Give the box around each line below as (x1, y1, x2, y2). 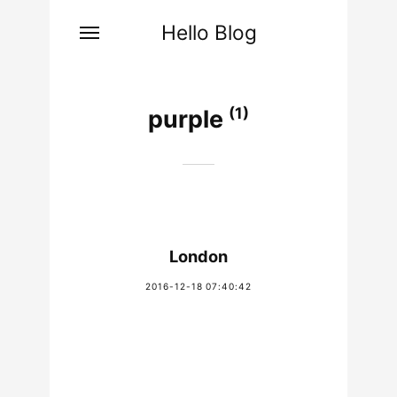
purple (148, 105, 229, 134)
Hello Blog (161, 19, 257, 44)
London (169, 245, 228, 266)
